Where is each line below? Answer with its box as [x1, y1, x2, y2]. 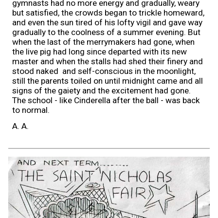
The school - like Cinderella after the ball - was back [12, 95, 200, 105]
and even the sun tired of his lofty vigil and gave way [12, 17, 203, 27]
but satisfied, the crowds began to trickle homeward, [12, 7, 205, 18]
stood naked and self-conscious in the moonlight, [12, 66, 196, 76]
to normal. [12, 105, 50, 115]
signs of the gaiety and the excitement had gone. [12, 85, 191, 95]
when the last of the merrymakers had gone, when [12, 36, 195, 47]
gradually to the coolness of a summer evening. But [12, 27, 201, 37]
